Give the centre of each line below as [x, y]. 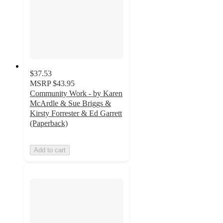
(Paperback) [49, 123]
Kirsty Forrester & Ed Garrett [76, 113]
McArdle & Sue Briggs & [70, 103]
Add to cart [50, 150]
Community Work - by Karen [76, 93]
